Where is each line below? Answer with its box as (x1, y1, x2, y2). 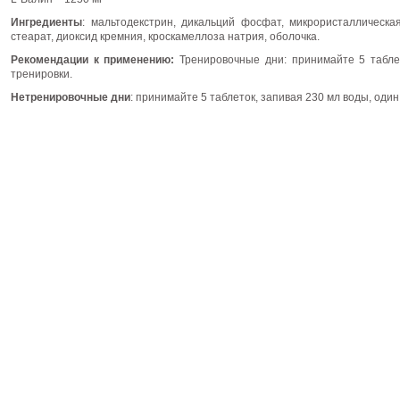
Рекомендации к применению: (11, 54, 180, 66)
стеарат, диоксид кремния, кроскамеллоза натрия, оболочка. (11, 30, 320, 43)
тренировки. (11, 68, 72, 80)
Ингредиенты (11, 16, 82, 29)
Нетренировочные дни (11, 91, 130, 104)
